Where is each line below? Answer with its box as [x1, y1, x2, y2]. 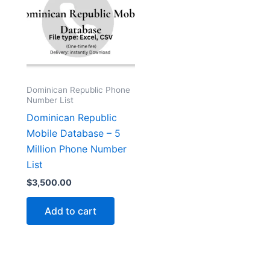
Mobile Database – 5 [27, 127, 121, 139]
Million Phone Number [27, 142, 127, 155]
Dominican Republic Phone [27, 84, 130, 95]
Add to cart [45, 204, 96, 217]
